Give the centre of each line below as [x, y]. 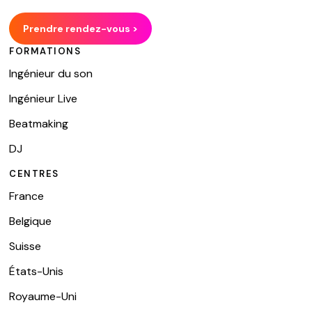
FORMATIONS [45, 52]
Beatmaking [39, 124]
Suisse [25, 247]
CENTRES [34, 174]
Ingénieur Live [44, 99]
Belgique [31, 221]
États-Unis [37, 272]
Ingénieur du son [51, 74]
